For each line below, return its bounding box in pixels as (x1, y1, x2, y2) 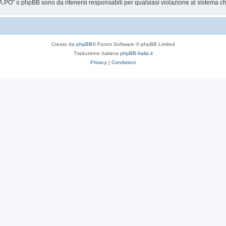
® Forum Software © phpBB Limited (92, 41, 175, 47)
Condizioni (111, 59, 136, 65)
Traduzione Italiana (73, 50, 120, 56)
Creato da (51, 41, 76, 47)
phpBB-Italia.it (120, 50, 153, 56)
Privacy (90, 59, 107, 65)
